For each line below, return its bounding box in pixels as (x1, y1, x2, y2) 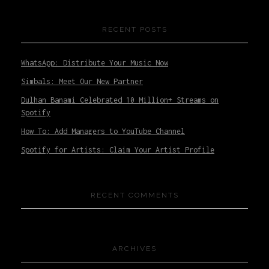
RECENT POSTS (101, 25, 168, 34)
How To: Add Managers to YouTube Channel (21, 126, 185, 136)
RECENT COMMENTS (90, 191, 179, 200)
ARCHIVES (112, 244, 157, 253)
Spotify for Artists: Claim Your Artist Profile (21, 145, 214, 154)
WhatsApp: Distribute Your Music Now (21, 58, 168, 68)
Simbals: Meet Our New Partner (21, 77, 143, 86)
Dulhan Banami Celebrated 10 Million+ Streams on (21, 95, 219, 104)
